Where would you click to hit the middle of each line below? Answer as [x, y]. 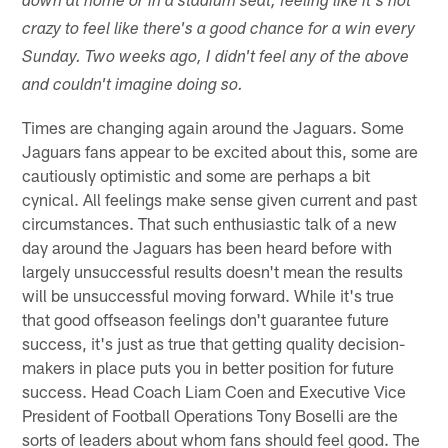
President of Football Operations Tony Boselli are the [210, 414]
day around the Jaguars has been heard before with [207, 246]
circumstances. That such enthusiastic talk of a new [210, 222]
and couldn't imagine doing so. [133, 86]
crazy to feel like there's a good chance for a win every [219, 30]
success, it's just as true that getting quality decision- [214, 342]
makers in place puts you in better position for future [208, 366]
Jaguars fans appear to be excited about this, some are [220, 150]
